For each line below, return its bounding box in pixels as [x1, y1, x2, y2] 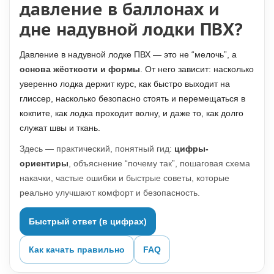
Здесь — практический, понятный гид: [20, 144, 174, 154]
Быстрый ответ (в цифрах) [29, 217, 147, 226]
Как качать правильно [29, 245, 125, 254]
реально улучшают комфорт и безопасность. [20, 188, 200, 198]
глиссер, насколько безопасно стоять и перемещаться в [20, 94, 245, 103]
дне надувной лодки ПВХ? [20, 18, 243, 40]
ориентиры [20, 158, 68, 168]
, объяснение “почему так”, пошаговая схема [68, 158, 250, 168]
